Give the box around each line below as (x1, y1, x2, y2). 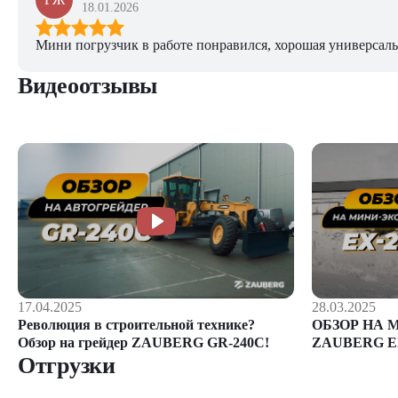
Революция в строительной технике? (18, 317, 255, 333)
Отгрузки (18, 353, 115, 379)
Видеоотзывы (18, 73, 158, 99)
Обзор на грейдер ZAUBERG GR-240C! (18, 335, 269, 351)
